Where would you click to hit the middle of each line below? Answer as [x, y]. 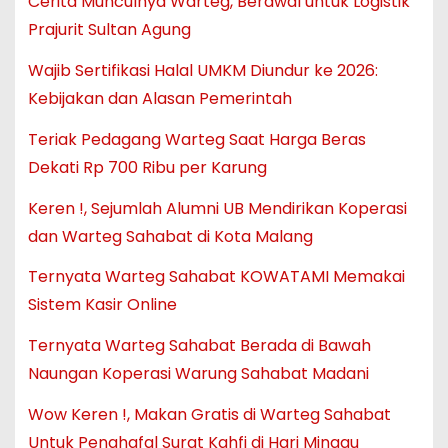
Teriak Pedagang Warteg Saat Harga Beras [196, 139]
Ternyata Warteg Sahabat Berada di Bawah [199, 346]
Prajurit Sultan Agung [109, 30]
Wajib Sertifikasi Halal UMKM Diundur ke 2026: [202, 71]
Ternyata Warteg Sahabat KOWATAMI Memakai [216, 277]
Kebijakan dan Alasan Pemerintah [159, 99]
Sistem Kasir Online [102, 305]
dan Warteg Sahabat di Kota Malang [170, 236]
